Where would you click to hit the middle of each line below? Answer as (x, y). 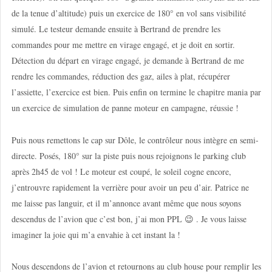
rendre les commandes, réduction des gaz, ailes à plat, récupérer (121, 76)
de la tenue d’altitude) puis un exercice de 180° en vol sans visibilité (128, 13)
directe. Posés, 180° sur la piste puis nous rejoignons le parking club (128, 155)
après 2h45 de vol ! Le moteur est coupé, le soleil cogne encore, (121, 171)
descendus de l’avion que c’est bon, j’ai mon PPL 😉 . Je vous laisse (129, 219)
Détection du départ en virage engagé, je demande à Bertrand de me (127, 61)
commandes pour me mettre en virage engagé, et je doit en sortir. (123, 45)
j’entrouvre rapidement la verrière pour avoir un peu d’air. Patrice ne (130, 187)
